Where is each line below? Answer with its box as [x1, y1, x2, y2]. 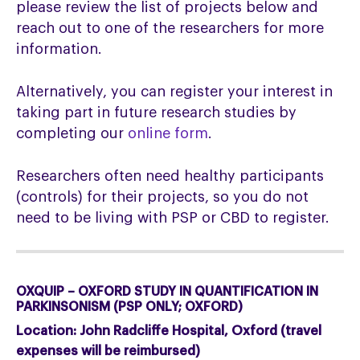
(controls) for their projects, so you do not [16, 189, 309, 204]
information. [16, 41, 103, 56]
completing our [16, 125, 129, 141]
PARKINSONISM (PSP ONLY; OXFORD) [16, 301, 243, 314]
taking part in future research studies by [16, 104, 297, 120]
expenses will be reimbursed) [16, 345, 201, 358]
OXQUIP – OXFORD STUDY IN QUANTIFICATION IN [16, 285, 319, 299]
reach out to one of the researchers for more [16, 20, 325, 35]
